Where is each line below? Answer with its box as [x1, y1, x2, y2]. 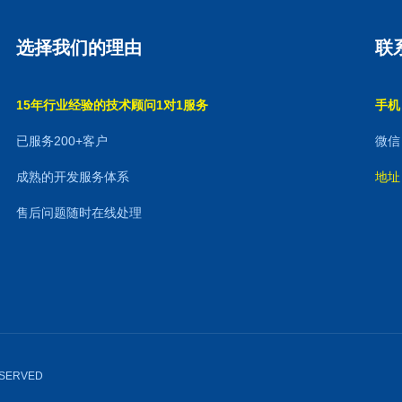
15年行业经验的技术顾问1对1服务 [16, 98, 209, 112]
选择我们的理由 [16, 38, 143, 57]
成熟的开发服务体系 [16, 170, 130, 184]
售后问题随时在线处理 [16, 205, 143, 220]
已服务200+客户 [16, 134, 109, 148]
